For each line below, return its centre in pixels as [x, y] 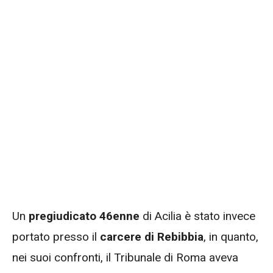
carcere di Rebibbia [152, 236]
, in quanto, [231, 236]
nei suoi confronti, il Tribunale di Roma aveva [125, 257]
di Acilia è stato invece [197, 216]
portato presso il [56, 236]
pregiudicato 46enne [84, 216]
